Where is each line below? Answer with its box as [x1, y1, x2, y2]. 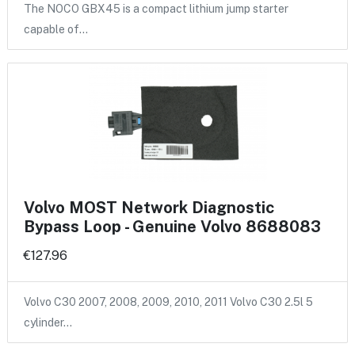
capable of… [24, 23, 88, 36]
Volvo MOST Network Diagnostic [24, 198, 274, 218]
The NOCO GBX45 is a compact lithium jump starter [24, 2, 288, 16]
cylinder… [24, 316, 72, 330]
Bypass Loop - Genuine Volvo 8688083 [24, 217, 321, 237]
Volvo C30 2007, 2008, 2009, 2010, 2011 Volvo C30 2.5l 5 [24, 296, 313, 309]
